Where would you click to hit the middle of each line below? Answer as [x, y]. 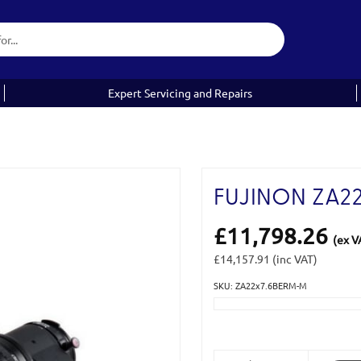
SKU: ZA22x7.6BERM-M [260, 285]
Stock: [228, 315]
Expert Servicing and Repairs [180, 93]
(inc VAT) [295, 259]
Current [233, 298]
